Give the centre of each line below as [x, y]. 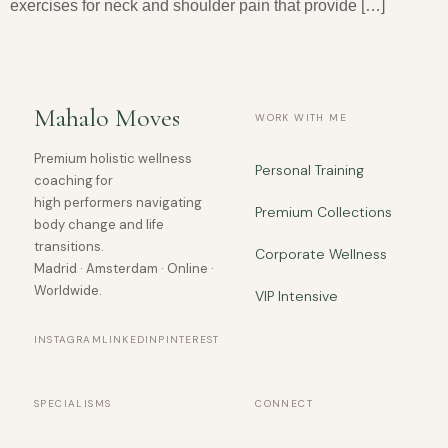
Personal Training [310, 169]
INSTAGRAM [68, 339]
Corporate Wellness [321, 253]
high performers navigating [118, 202]
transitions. [69, 246]
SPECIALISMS [73, 403]
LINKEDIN [130, 339]
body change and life [99, 224]
